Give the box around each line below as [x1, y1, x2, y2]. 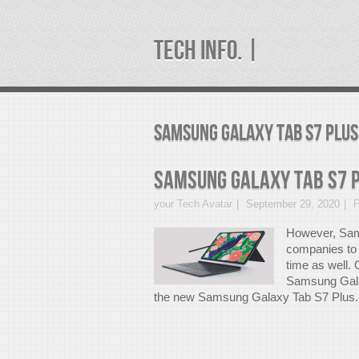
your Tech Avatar [154, 198, 232, 210]
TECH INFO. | [154, 34, 260, 67]
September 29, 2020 [246, 198, 340, 210]
